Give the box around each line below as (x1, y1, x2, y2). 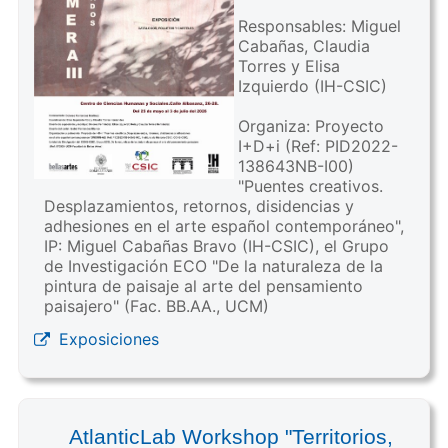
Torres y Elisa (237, 55, 340, 76)
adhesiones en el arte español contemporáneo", (43, 215, 404, 236)
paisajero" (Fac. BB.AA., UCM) (43, 295, 269, 316)
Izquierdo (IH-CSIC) (237, 75, 387, 96)
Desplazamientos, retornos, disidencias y (43, 195, 354, 216)
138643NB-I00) (237, 155, 354, 176)
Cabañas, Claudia (237, 35, 370, 56)
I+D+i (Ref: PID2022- (237, 135, 398, 156)
